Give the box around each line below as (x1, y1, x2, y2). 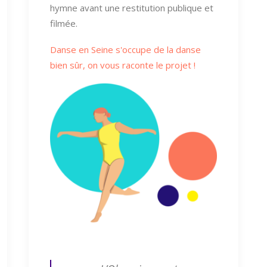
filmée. (50, 17, 77, 29)
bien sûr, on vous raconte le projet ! (50, 58, 195, 71)
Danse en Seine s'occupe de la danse (50, 43, 201, 55)
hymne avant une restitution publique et (50, 1, 213, 14)
